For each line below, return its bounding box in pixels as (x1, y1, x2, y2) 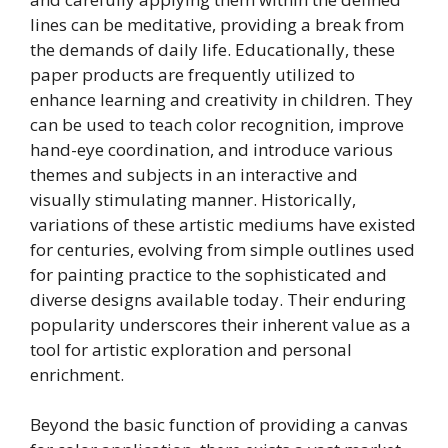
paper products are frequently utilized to (30, 62, 355, 86)
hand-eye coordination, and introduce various (30, 137, 393, 161)
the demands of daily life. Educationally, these (30, 37, 395, 61)
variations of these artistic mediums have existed (30, 212, 416, 236)
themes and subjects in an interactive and (30, 162, 358, 186)
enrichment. (30, 362, 124, 386)
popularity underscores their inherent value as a (30, 312, 411, 336)
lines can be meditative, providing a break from (30, 12, 404, 36)
